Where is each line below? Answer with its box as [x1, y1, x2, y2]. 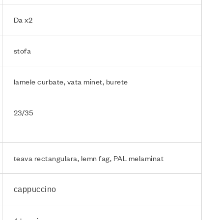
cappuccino [13, 185, 56, 193]
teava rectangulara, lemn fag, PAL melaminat [13, 153, 164, 163]
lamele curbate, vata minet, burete [13, 77, 128, 86]
